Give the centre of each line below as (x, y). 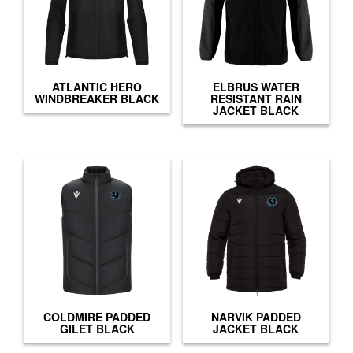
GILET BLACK (97, 328)
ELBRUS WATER (256, 86)
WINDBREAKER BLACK (97, 98)
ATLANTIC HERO (97, 86)
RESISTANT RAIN (256, 98)
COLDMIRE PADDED (97, 316)
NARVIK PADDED (256, 316)
